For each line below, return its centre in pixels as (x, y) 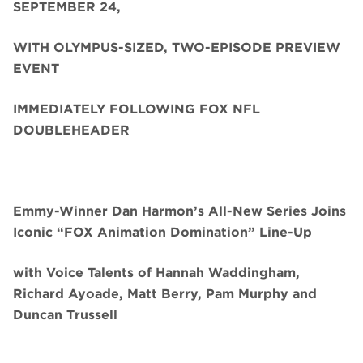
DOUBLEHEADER (71, 130)
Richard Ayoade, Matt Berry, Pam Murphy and (165, 294)
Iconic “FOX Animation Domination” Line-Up (162, 233)
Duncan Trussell (65, 315)
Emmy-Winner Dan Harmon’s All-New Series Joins (179, 211)
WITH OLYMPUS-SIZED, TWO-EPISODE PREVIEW (177, 48)
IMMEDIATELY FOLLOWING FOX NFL (137, 109)
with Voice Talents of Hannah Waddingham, (156, 273)
